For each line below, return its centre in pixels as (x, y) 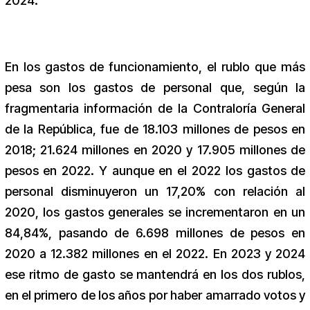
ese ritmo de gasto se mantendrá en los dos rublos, (155, 275)
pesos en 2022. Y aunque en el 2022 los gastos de (155, 171)
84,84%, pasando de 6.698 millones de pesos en (155, 233)
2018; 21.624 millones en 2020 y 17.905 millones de (155, 150)
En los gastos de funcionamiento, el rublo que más (155, 67)
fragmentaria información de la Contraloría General (155, 109)
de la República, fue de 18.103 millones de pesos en (155, 129)
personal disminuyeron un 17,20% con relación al (155, 192)
